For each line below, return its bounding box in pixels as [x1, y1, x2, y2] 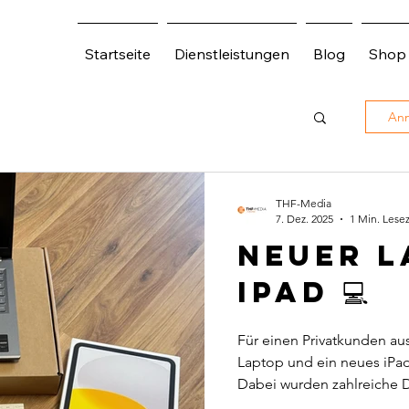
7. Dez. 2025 [276, 212, 333, 225]
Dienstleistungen [174, 45, 289, 63]
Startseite [85, 45, 151, 63]
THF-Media [276, 196, 331, 210]
